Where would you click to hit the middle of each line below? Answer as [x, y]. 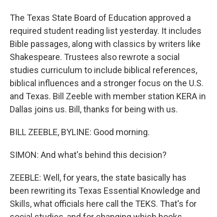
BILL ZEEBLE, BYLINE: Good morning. [80, 132]
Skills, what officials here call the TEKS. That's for [103, 204]
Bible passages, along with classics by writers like [105, 44]
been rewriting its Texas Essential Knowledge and [105, 191]
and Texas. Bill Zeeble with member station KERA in [108, 96]
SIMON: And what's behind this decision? [88, 155]
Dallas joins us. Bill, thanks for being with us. [94, 109]
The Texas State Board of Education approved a [100, 18]
